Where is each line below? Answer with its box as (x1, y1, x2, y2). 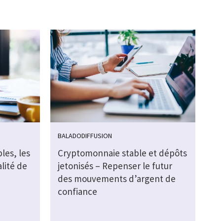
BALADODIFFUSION (57, 131, 112, 141)
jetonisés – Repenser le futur (57, 160, 172, 172)
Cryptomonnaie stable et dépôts (57, 147, 187, 159)
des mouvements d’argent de (57, 173, 176, 185)
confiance (57, 185, 97, 198)
